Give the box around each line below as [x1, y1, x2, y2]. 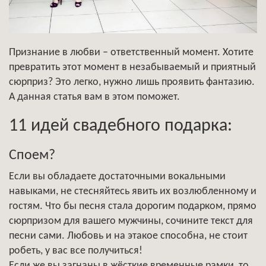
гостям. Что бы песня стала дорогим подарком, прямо [9, 200, 256, 212]
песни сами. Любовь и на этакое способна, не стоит [9, 230, 248, 242]
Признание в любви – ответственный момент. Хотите [9, 46, 254, 58]
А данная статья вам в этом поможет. [9, 91, 180, 103]
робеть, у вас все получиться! [9, 245, 142, 256]
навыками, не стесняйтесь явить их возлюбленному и [9, 185, 256, 197]
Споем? [9, 148, 55, 163]
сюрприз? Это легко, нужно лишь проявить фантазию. [9, 76, 255, 88]
